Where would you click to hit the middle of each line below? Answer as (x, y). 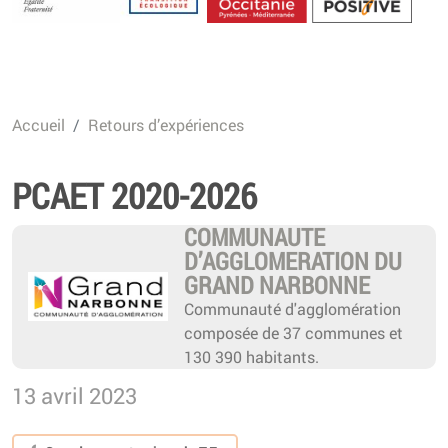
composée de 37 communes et (293, 332)
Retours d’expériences (166, 124)
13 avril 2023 (74, 395)
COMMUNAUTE (254, 236)
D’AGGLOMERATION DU (293, 260)
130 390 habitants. (251, 356)
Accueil (38, 124)
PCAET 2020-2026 (134, 195)
